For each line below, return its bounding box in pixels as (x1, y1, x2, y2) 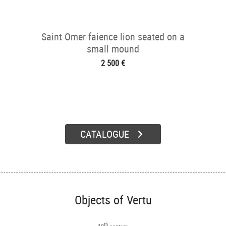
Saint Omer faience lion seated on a (41, 30, 185, 43)
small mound (87, 42, 139, 55)
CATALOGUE (80, 127, 129, 141)
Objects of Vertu (74, 192, 152, 208)
